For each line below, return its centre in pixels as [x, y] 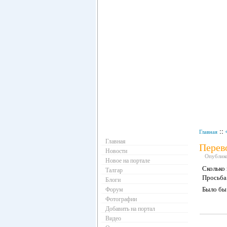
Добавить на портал [130, 208]
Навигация [143, 124]
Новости [116, 150]
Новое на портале [128, 160]
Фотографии [121, 199]
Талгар [114, 170]
